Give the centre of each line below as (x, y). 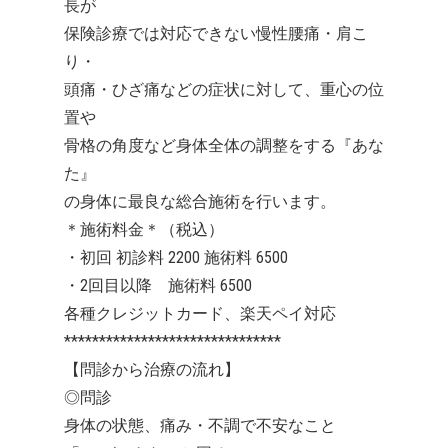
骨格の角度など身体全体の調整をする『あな (224, 146)
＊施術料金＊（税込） (144, 230)
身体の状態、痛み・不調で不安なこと (200, 426)
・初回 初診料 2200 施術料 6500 (176, 258)
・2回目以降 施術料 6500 (158, 286)
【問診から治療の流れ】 (152, 370)
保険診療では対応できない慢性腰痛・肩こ (216, 34)
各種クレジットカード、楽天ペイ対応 (200, 314)
